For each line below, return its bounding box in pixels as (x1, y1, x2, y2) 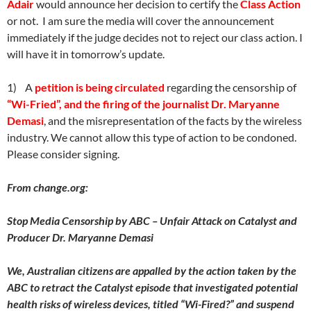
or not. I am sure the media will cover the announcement (7, 14, 274, 27)
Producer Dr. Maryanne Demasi (7, 230, 153, 244)
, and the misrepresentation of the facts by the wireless (44, 114, 302, 127)
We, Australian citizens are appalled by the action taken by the (7, 264, 296, 277)
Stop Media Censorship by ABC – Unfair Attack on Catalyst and (7, 214, 297, 227)
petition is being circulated (35, 81, 165, 94)
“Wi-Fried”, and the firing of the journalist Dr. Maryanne (7, 97, 280, 110)
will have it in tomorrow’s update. (7, 47, 165, 60)
